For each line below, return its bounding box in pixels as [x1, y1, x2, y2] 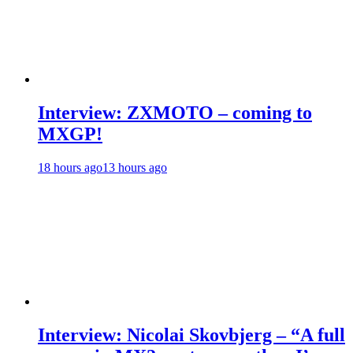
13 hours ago [102, 160, 167, 174]
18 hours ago [38, 160, 102, 174]
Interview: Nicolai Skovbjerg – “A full [38, 324, 345, 345]
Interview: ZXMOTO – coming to [38, 102, 312, 124]
